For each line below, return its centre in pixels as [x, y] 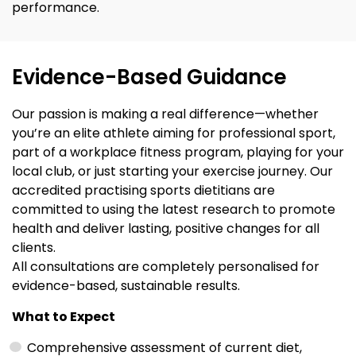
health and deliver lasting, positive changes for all [166, 229]
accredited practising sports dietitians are [143, 191]
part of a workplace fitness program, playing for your [178, 153]
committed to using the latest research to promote [174, 210]
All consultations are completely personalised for [166, 267]
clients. [34, 248]
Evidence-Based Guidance [149, 77]
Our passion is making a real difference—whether [165, 114]
